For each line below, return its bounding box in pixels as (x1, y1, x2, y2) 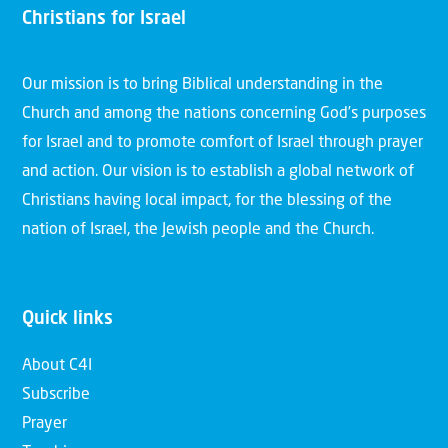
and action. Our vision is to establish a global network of (22, 163, 414, 180)
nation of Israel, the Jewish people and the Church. (22, 221, 374, 238)
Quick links (22, 309, 113, 328)
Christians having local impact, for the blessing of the (22, 192, 392, 209)
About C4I (22, 357, 92, 374)
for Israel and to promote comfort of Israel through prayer (22, 134, 423, 151)
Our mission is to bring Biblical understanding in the (22, 76, 383, 93)
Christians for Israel (22, 10, 186, 29)
